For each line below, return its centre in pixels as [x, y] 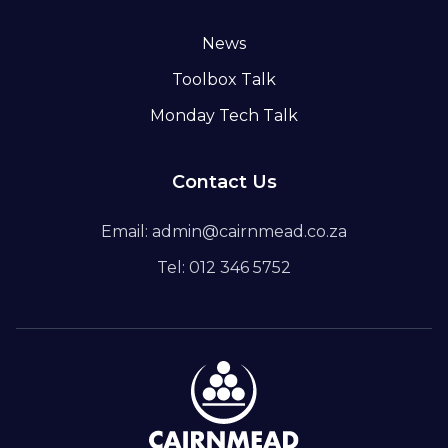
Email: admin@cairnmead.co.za [224, 231]
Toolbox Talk [224, 79]
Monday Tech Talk [224, 115]
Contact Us [224, 181]
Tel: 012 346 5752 [224, 267]
